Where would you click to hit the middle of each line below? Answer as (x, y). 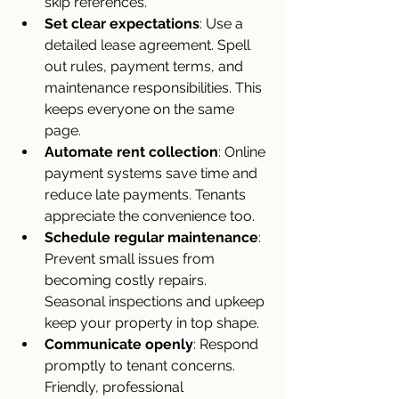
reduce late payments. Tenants (147, 195)
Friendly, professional (116, 387)
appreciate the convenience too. (150, 216)
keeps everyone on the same (141, 109)
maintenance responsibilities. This (155, 88)
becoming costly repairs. (127, 280)
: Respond (228, 344)
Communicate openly (119, 344)
